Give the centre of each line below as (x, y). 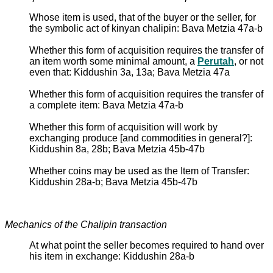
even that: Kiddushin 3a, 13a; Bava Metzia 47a (129, 72)
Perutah (216, 61)
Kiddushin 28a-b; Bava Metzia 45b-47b (113, 182)
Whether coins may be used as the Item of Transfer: (139, 171)
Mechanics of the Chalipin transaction (86, 224)
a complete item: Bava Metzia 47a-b (106, 105)
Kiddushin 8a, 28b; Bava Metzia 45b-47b (117, 149)
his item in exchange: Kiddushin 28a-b (112, 256)
